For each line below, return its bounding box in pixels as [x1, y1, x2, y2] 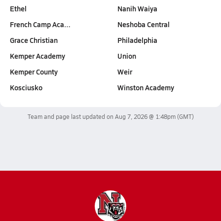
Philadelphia [117, 35, 157, 45]
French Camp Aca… [10, 19, 71, 29]
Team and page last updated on [27, 112, 115, 120]
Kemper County [10, 67, 58, 76]
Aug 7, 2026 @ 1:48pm [114, 112, 176, 120]
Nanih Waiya [117, 3, 157, 13]
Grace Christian [10, 35, 58, 45]
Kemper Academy [10, 51, 65, 61]
